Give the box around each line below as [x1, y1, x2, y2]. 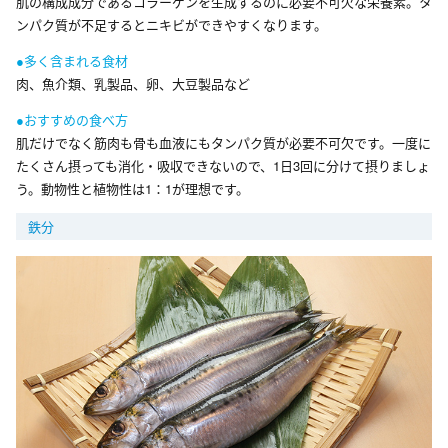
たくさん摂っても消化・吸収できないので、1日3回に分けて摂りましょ [16, 155, 430, 175]
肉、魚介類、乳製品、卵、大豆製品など [16, 73, 250, 93]
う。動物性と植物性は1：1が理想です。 [16, 178, 249, 198]
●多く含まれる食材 [16, 50, 128, 70]
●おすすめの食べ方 [16, 109, 128, 129]
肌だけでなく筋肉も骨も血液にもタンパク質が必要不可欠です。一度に [16, 132, 431, 152]
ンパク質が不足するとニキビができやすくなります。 [16, 14, 327, 34]
